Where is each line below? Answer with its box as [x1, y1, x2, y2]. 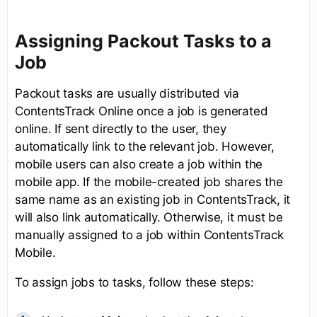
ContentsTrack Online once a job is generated [15, 103, 268, 118]
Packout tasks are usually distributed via [15, 86, 239, 100]
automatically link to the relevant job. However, [15, 139, 275, 154]
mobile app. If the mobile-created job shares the [15, 174, 283, 189]
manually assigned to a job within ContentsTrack [15, 227, 284, 242]
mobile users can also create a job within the [15, 156, 263, 171]
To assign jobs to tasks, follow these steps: [15, 275, 254, 289]
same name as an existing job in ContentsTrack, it [15, 192, 291, 207]
